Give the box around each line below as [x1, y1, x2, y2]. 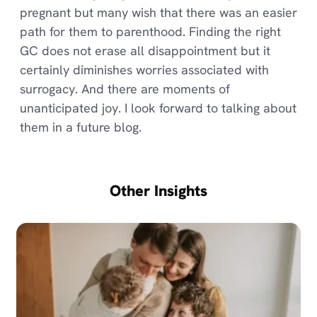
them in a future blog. [19, 119, 142, 136]
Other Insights [110, 180, 207, 201]
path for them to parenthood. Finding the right [19, 23, 281, 40]
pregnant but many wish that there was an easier [19, 4, 297, 21]
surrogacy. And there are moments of [19, 81, 230, 98]
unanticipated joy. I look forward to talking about [19, 100, 296, 117]
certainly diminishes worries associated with [19, 62, 269, 79]
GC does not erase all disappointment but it [19, 42, 270, 59]
